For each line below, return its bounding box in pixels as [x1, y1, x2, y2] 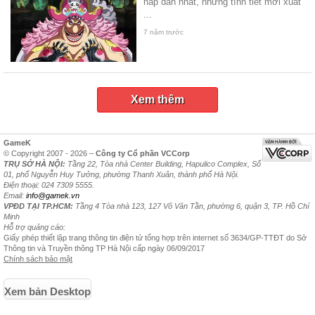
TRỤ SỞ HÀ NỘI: [4, 159, 65, 168]
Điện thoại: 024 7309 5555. [4, 180, 94, 189]
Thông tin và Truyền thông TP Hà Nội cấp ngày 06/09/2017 [4, 243, 205, 252]
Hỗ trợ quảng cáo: [4, 222, 65, 231]
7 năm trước [143, 28, 184, 36]
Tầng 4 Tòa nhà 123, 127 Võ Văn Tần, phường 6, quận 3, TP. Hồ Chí [73, 201, 309, 210]
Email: [4, 191, 26, 200]
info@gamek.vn [26, 191, 79, 200]
